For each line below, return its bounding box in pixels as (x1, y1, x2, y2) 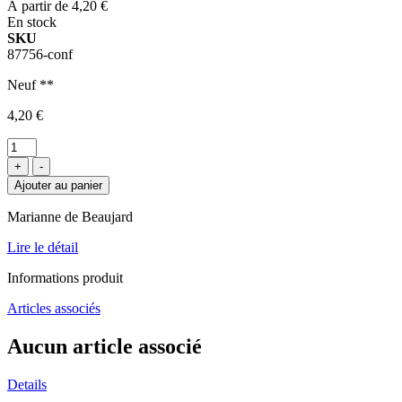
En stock (7, 13, 57, 30)
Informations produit (7, 269, 123, 285)
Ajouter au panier (14, 178, 102, 192)
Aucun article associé (7, 334, 202, 358)
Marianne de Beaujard (7, 208, 133, 224)
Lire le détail (7, 239, 78, 255)
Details (7, 376, 47, 392)
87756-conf (7, 46, 73, 62)
